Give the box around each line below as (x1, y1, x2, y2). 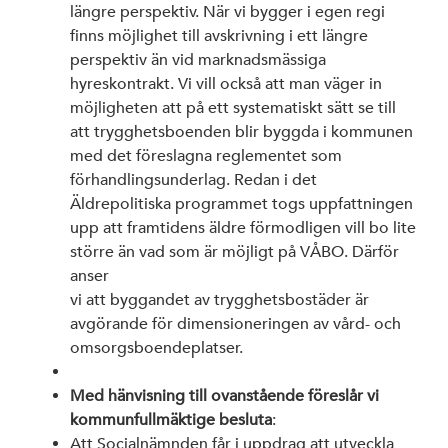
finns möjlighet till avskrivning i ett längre (70, 25, 368, 46)
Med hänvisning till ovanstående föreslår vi (70, 385, 379, 406)
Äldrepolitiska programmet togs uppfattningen (70, 193, 413, 214)
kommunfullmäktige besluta (70, 409, 272, 430)
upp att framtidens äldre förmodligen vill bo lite (70, 217, 416, 238)
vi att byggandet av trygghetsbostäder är (70, 289, 369, 310)
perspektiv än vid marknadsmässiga (70, 49, 326, 70)
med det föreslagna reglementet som (70, 145, 342, 166)
